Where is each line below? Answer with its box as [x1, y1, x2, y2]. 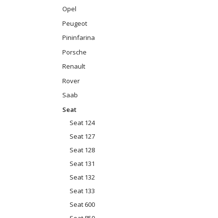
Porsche [62, 47, 87, 56]
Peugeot [62, 18, 87, 28]
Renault [62, 61, 85, 71]
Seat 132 [70, 173, 95, 182]
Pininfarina [62, 33, 95, 42]
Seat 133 [70, 186, 95, 196]
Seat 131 [70, 159, 95, 168]
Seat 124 [70, 118, 95, 127]
